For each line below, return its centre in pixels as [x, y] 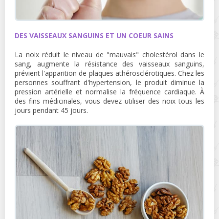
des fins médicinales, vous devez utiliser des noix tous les [109, 101]
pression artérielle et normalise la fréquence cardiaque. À [109, 91]
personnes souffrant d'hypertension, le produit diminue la [109, 82]
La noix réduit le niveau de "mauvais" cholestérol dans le [109, 54]
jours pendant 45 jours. [51, 110]
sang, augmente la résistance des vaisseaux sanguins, [109, 64]
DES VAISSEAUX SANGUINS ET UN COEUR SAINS [94, 35]
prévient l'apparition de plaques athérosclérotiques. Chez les [109, 73]
